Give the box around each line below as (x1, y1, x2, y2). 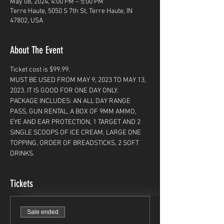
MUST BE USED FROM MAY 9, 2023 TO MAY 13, (10, 76, 147, 84)
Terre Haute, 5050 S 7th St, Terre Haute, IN (10, 7, 132, 15)
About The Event (10, 44, 63, 56)
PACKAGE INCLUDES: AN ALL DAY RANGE (10, 97, 132, 105)
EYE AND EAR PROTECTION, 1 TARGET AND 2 (10, 118, 142, 126)
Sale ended (27, 208, 58, 215)
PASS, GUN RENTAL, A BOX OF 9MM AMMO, (10, 107, 138, 116)
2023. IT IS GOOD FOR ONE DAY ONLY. (10, 86, 120, 95)
